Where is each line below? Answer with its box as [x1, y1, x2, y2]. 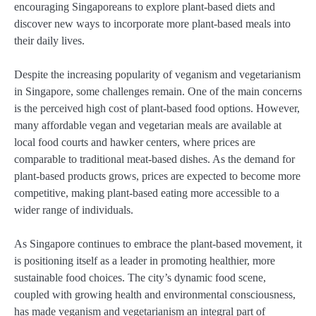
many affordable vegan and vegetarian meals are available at [14, 119, 281, 131]
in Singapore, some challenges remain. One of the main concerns [14, 85, 302, 97]
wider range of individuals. [14, 203, 133, 216]
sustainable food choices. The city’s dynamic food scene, [14, 271, 266, 284]
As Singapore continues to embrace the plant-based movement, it [14, 237, 302, 250]
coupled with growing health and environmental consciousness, [14, 288, 296, 300]
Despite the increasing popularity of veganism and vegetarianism [14, 68, 300, 80]
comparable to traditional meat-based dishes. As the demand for [14, 152, 295, 165]
